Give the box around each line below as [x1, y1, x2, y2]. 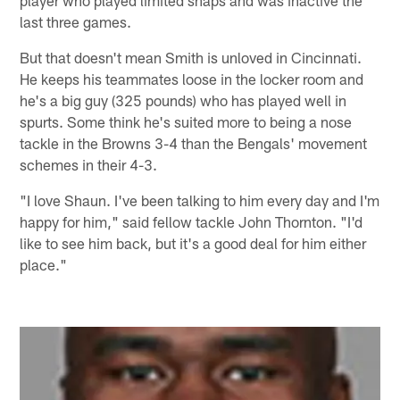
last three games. [20, 12, 132, 30]
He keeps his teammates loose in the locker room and [20, 69, 364, 87]
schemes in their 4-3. [20, 154, 158, 173]
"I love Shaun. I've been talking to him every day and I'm [20, 190, 380, 209]
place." [20, 254, 68, 273]
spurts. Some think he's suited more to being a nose [20, 112, 353, 130]
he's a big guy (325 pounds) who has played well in [20, 90, 347, 109]
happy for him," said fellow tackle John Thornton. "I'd [20, 212, 363, 230]
